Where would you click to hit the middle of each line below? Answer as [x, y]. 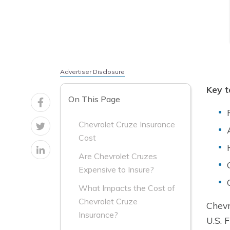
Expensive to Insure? [116, 170]
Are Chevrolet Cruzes [118, 156]
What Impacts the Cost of [127, 188]
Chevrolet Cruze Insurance [127, 124]
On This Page [94, 99]
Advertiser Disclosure [92, 72]
